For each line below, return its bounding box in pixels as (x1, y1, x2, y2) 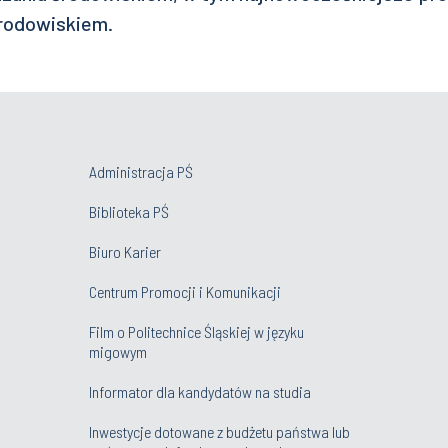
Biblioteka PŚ (89, 201, 169, 221)
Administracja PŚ (89, 161, 193, 181)
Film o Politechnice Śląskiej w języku (89, 321, 304, 341)
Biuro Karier (89, 241, 161, 261)
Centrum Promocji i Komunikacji (89, 281, 281, 301)
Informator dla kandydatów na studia (89, 381, 311, 401)
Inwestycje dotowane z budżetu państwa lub (89, 421, 350, 441)
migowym (89, 341, 147, 361)
